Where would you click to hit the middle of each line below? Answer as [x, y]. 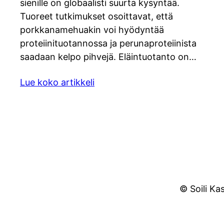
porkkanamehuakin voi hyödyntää [92, 30]
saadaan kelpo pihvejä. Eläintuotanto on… [108, 57]
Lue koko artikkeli [57, 82]
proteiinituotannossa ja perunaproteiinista [108, 43]
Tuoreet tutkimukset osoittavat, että [96, 16]
